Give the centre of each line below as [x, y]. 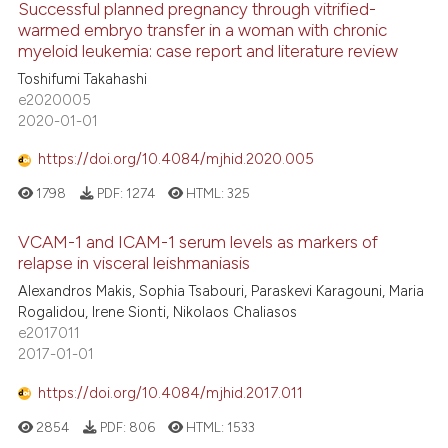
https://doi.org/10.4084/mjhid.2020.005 [176, 159]
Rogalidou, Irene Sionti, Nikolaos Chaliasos [158, 312]
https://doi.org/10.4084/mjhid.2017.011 [171, 392]
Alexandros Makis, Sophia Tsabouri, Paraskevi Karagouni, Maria [221, 291]
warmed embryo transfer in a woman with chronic [203, 29]
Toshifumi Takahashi [83, 78]
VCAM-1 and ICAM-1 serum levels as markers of [198, 241]
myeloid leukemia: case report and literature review [208, 50]
